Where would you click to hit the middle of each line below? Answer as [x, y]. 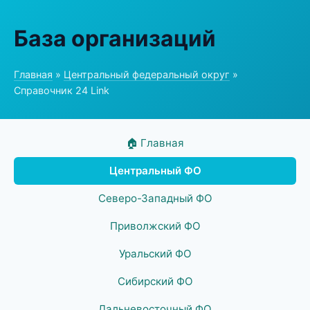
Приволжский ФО [155, 226]
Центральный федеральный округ [147, 74]
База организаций [115, 38]
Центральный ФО [155, 171]
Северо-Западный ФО [155, 198]
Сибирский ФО [155, 281]
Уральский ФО [155, 254]
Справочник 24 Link [62, 90]
